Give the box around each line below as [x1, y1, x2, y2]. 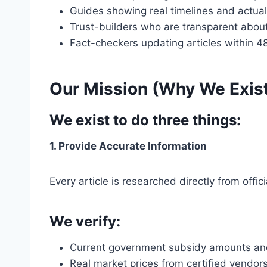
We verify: [49, 213, 120, 230]
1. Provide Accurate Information [49, 140, 207, 152]
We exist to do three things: [49, 111, 241, 129]
